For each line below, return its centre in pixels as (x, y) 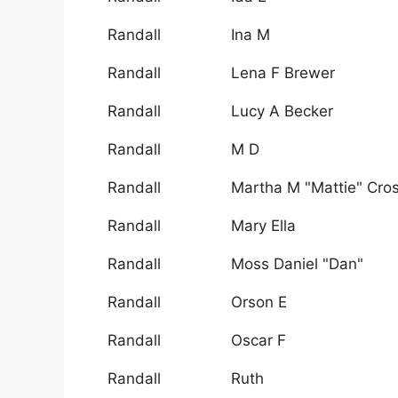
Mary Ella (263, 226)
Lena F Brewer (283, 73)
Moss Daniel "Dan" (297, 264)
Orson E (259, 302)
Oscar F (259, 341)
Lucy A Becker (282, 111)
